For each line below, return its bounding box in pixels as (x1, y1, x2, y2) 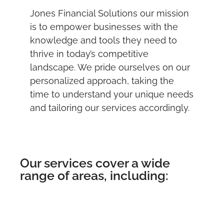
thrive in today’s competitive (30, 48, 148, 59)
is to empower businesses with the (30, 21, 178, 32)
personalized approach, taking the (30, 75, 174, 86)
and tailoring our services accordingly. (30, 102, 189, 113)
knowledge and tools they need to (30, 35, 177, 46)
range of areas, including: (20, 167, 168, 183)
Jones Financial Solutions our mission (30, 8, 189, 19)
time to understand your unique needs (30, 89, 193, 100)
